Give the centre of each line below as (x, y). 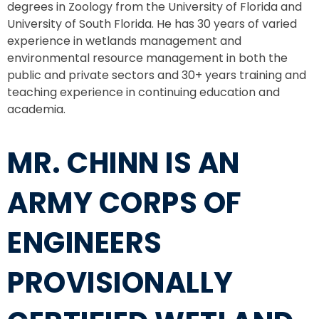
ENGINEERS (85, 242)
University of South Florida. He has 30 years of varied (152, 24)
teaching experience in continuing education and (143, 93)
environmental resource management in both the (147, 58)
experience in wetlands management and (124, 41)
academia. (36, 110)
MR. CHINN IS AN (124, 163)
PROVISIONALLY (120, 282)
